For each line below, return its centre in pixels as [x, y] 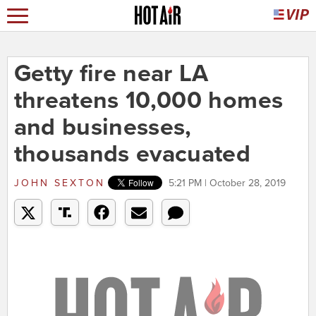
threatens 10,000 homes [148, 101]
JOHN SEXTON [59, 183]
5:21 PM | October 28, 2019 [227, 183]
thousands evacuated [132, 154]
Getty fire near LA [111, 74]
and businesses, [103, 128]
